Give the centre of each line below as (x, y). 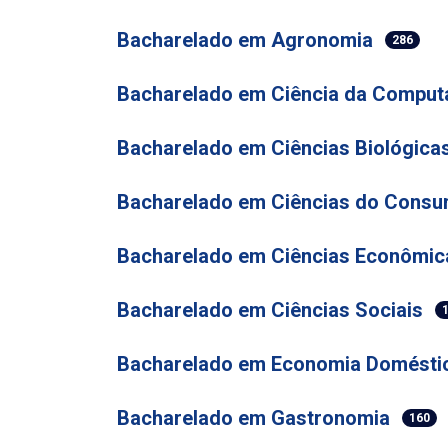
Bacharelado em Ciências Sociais (270, 310)
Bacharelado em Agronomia (245, 40)
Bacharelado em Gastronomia (253, 418)
